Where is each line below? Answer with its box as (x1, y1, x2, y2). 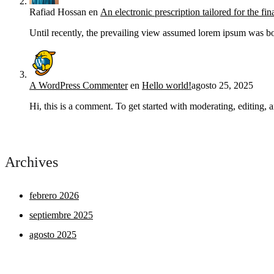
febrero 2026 (29, 190, 79, 201)
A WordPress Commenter (29, 80, 128, 91)
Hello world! (142, 80, 191, 91)
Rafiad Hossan (29, 6, 86, 17)
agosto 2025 (29, 229, 76, 240)
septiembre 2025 (29, 209, 93, 220)
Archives (5, 154, 58, 170)
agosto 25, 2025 (191, 80, 253, 91)
